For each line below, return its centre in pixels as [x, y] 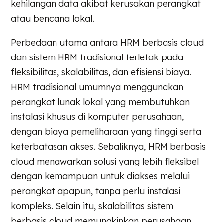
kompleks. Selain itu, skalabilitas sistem [92, 206]
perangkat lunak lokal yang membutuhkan [101, 102]
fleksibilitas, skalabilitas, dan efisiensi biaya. [101, 72]
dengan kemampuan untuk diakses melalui [101, 176]
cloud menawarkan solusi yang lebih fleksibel [105, 161]
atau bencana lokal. [53, 18]
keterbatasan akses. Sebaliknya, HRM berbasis [109, 146]
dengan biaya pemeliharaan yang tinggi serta [106, 131]
